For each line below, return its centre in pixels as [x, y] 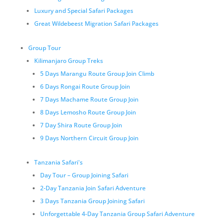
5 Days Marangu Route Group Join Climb [97, 74]
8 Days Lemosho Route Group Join [88, 112]
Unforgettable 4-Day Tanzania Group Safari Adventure [117, 214]
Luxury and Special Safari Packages [83, 11]
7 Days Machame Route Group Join [89, 99]
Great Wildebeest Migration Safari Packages [96, 24]
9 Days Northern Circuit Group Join [89, 138]
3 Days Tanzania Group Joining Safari [92, 201]
